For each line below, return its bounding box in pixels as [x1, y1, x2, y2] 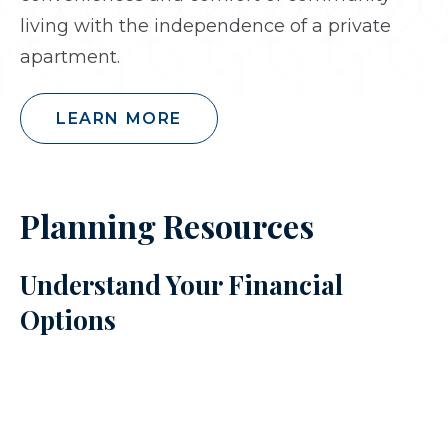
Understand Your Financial [20, 267, 343, 302]
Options [20, 302, 116, 337]
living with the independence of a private [20, 15, 391, 37]
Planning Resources [20, 204, 314, 247]
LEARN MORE [56, 109, 182, 128]
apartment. [20, 46, 120, 68]
